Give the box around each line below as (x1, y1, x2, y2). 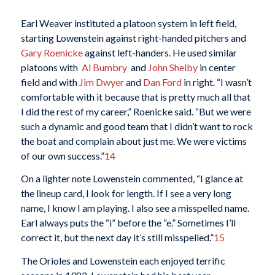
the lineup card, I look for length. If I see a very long (20, 187, 231, 199)
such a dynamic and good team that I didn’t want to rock (20, 120, 253, 132)
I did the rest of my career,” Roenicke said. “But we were (20, 105, 251, 117)
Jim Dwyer (79, 76, 124, 88)
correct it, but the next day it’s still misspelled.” (20, 231, 214, 244)
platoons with (20, 61, 82, 73)
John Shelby (147, 61, 198, 73)
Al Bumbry (81, 61, 129, 73)
